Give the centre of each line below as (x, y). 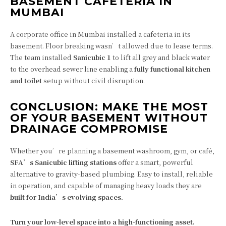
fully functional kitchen (172, 69)
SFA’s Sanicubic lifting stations (63, 162)
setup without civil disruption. (93, 80)
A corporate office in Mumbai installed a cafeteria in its (100, 34)
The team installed (42, 57)
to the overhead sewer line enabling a (72, 69)
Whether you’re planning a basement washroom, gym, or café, (112, 151)
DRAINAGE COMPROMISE (89, 129)
